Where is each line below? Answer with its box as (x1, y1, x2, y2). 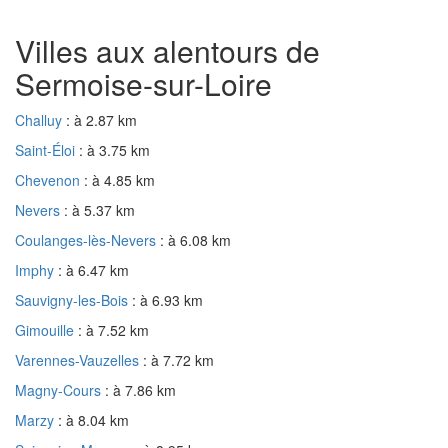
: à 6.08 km (160, 229, 231, 250)
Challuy (15, 109, 66, 130)
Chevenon (15, 169, 84, 190)
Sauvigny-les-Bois (15, 289, 132, 310)
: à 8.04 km (58, 409, 129, 430)
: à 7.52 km (78, 319, 149, 340)
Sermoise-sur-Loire (15, 61, 272, 105)
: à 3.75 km (79, 139, 150, 160)
